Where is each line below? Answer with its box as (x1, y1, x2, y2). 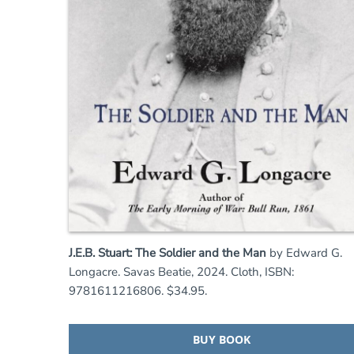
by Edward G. (266, 244, 342, 261)
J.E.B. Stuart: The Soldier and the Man (69, 244, 266, 261)
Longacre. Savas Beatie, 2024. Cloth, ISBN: (69, 263, 294, 280)
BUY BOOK (192, 331, 250, 347)
